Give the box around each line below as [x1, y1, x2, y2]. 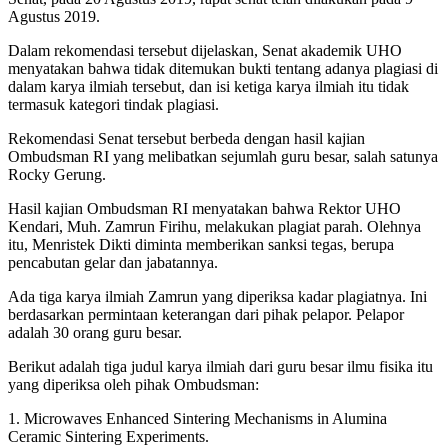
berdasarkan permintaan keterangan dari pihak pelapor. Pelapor [8, 306, 404, 324]
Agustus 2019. [8, 8, 100, 26]
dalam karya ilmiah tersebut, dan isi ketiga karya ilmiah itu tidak [8, 78, 409, 96]
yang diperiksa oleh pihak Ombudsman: [8, 376, 259, 394]
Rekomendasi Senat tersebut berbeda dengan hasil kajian [8, 130, 365, 148]
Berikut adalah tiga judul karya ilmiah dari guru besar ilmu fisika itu [8, 358, 433, 376]
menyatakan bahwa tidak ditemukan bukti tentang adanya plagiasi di [8, 60, 438, 78]
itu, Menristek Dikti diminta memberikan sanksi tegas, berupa [8, 236, 394, 254]
